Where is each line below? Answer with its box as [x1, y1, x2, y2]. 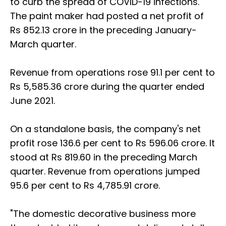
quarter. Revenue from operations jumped [10, 165, 200, 178]
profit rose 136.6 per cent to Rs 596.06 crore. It [10, 137, 215, 150]
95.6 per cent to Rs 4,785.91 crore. [10, 179, 160, 192]
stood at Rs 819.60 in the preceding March [10, 151, 197, 164]
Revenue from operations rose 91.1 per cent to [10, 66, 215, 79]
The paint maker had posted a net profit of [10, 10, 204, 23]
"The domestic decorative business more [10, 207, 196, 220]
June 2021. [10, 94, 55, 107]
